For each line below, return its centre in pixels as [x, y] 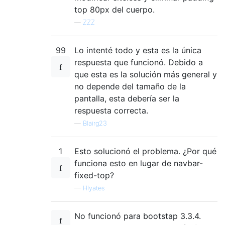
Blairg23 [95, 123]
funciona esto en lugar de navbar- [139, 163]
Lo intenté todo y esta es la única [138, 50]
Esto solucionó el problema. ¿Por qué [145, 151]
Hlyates [94, 188]
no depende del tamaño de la [130, 86]
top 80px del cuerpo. [115, 9]
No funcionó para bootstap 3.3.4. [138, 216]
